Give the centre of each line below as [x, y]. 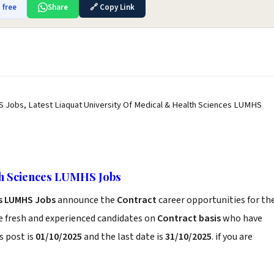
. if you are [232, 237]
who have [242, 218]
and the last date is [124, 237]
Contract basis [189, 218]
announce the [86, 200]
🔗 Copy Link [112, 7]
